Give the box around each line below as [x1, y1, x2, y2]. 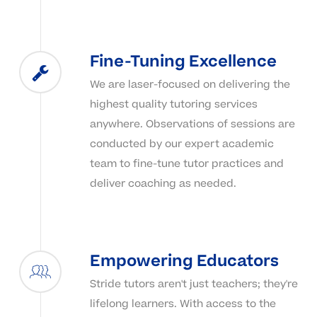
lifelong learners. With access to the [89, 296, 276, 311]
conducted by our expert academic [89, 136, 274, 151]
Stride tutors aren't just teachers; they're [89, 276, 298, 292]
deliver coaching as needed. [89, 175, 236, 191]
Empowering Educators [89, 249, 279, 272]
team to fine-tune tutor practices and [89, 156, 284, 171]
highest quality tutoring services [89, 96, 258, 112]
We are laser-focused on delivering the [89, 76, 290, 92]
